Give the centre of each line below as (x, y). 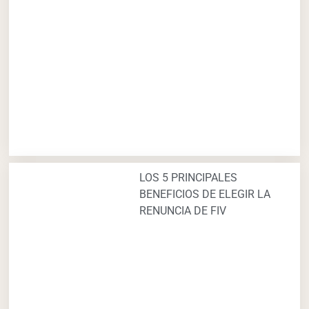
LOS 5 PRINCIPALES (189, 178)
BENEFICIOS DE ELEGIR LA (205, 195)
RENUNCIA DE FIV (183, 211)
